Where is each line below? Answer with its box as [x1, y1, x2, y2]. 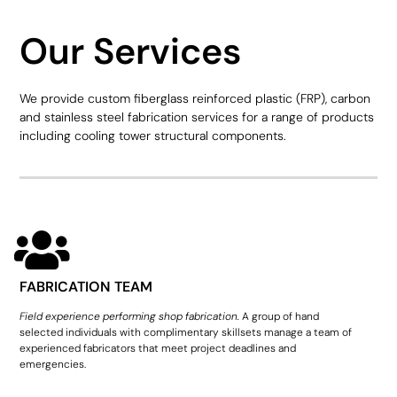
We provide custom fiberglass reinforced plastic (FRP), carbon [19, 90, 371, 107]
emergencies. [19, 357, 87, 372]
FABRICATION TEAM [19, 277, 153, 297]
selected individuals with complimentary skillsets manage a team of [19, 325, 353, 340]
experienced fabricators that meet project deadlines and [19, 341, 297, 356]
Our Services [19, 27, 242, 76]
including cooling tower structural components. [19, 128, 287, 144]
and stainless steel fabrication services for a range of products [19, 109, 375, 126]
